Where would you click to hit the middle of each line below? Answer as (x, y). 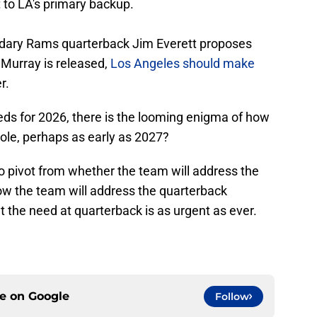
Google (49, 296)
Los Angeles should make (183, 64)
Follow (232, 297)
